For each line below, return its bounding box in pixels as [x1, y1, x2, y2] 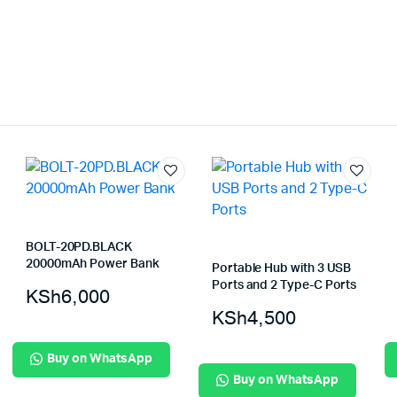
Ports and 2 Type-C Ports [211, 278, 357, 292]
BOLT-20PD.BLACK [25, 240, 132, 253]
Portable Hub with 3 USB [211, 261, 352, 275]
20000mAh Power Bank [25, 257, 160, 270]
